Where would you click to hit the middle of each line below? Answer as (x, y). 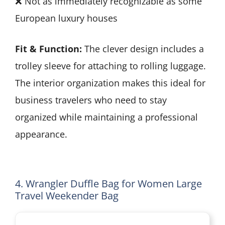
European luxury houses (66, 18)
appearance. (41, 134)
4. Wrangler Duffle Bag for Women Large (108, 183)
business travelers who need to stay (91, 100)
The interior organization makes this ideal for (110, 83)
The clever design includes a (143, 48)
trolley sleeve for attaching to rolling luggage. (110, 66)
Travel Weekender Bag (67, 195)
